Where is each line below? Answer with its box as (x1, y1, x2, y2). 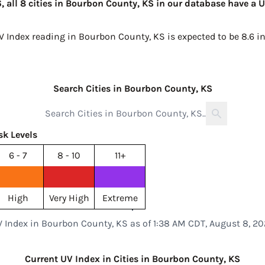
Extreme (102, 192, 138, 203)
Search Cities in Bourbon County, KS (53, 83, 212, 94)
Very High (49, 192, 89, 203)
